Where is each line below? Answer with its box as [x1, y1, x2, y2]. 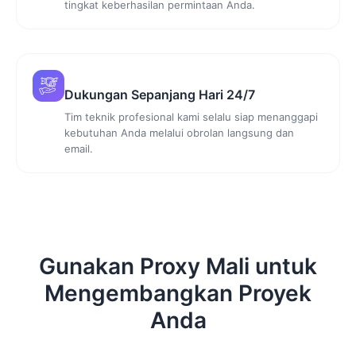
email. [64, 141, 93, 155]
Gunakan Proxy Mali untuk [39, 252, 317, 280]
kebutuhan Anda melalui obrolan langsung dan [64, 126, 294, 139]
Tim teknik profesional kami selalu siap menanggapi [64, 110, 318, 123]
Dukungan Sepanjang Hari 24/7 [64, 86, 255, 103]
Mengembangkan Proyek [44, 279, 311, 307]
